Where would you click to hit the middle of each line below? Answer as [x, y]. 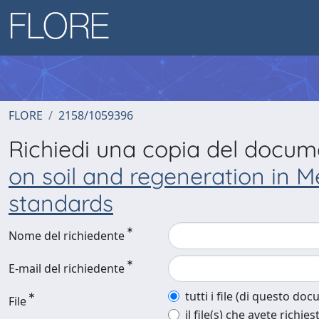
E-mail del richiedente [67, 268]
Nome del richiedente [67, 236]
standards [61, 203]
